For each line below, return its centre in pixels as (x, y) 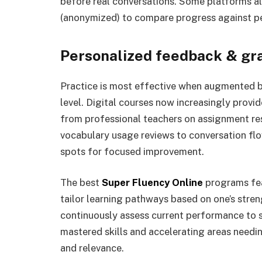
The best (81, 183)
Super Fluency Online (152, 183)
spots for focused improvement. (132, 151)
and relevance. (92, 248)
